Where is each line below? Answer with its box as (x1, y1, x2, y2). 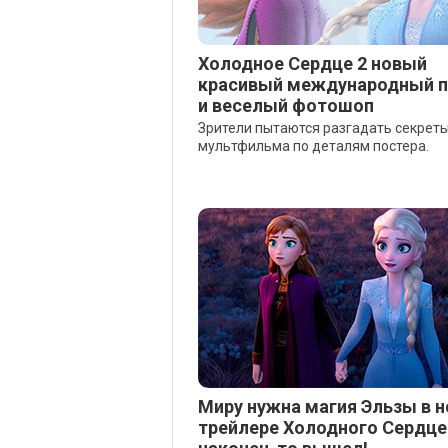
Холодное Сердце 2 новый (198, 53, 427, 74)
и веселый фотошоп (198, 95, 374, 116)
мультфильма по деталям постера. (198, 138, 429, 154)
